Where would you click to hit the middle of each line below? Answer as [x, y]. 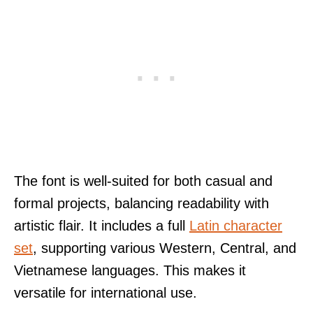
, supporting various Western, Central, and [165, 248]
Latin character [236, 225]
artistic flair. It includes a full [102, 225]
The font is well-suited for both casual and [143, 181]
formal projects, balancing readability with [141, 203]
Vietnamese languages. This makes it [130, 270]
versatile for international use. [105, 292]
